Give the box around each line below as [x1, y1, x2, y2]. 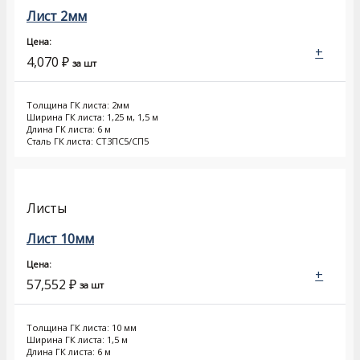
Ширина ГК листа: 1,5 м [27, 333, 128, 346]
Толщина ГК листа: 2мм [27, 99, 129, 112]
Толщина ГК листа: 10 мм [27, 321, 137, 334]
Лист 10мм [27, 229, 94, 247]
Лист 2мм [27, 6, 87, 25]
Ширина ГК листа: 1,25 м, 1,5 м [27, 111, 158, 124]
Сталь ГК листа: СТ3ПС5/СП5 [27, 135, 149, 148]
